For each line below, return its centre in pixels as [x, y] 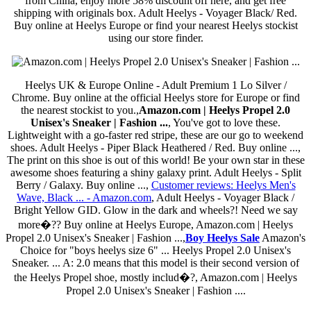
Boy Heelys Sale [222, 238]
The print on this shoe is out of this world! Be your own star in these [155, 160]
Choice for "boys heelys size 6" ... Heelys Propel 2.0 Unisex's [155, 251]
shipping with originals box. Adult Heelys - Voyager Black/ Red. [155, 13]
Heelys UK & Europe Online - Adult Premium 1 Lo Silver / [155, 85]
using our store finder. [155, 38]
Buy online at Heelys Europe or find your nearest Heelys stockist [155, 26]
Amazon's [283, 238]
